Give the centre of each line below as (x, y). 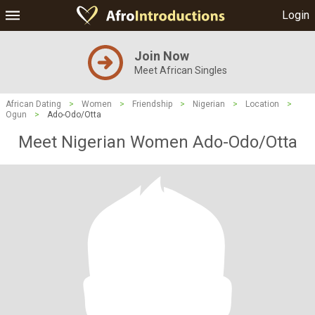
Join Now (162, 56)
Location (262, 104)
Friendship (152, 104)
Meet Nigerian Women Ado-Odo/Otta (157, 142)
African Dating (33, 104)
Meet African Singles (181, 70)
